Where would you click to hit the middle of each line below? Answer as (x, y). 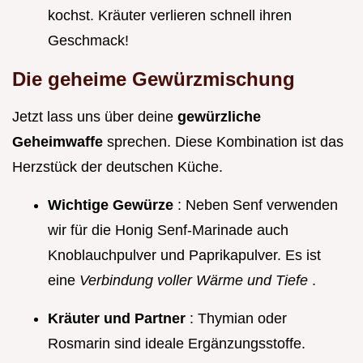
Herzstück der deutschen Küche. (117, 167)
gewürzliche (219, 117)
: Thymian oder (238, 319)
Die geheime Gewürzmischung (154, 79)
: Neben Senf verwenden (258, 205)
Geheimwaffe (60, 142)
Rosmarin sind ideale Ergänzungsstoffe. (177, 344)
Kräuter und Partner (119, 319)
